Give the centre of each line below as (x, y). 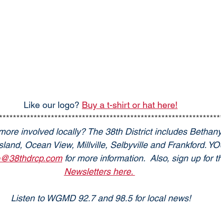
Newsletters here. (99, 172)
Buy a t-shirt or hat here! (130, 105)
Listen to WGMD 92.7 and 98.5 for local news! (101, 198)
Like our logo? (53, 105)
